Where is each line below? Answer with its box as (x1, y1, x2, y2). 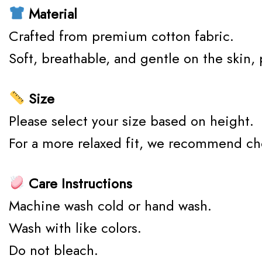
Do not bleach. (9, 239, 98, 260)
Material (25, 3, 78, 24)
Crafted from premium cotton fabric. (9, 25, 234, 46)
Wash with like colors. (9, 217, 142, 238)
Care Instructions (25, 173, 133, 194)
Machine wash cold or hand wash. (9, 195, 212, 216)
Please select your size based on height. (9, 110, 254, 131)
